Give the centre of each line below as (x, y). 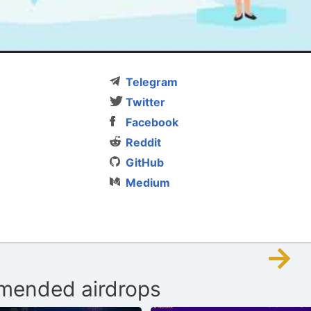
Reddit (144, 142)
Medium (148, 182)
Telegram (152, 82)
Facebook (152, 122)
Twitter (146, 102)
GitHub (145, 162)
